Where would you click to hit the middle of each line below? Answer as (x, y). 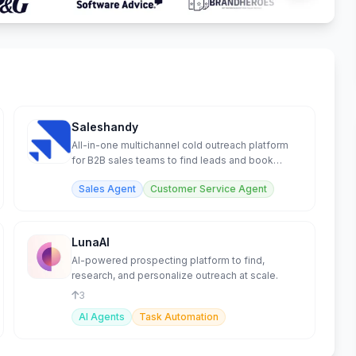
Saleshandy (104, 127)
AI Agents (101, 317)
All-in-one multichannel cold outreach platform (180, 145)
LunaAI (90, 242)
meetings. (95, 176)
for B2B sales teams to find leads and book (172, 161)
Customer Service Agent (208, 189)
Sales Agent (107, 189)
